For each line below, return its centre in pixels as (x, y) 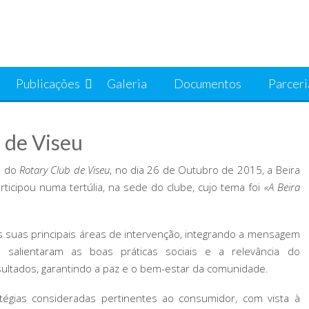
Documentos (208, 83)
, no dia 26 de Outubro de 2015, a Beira (205, 170)
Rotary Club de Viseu (65, 170)
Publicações (48, 83)
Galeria (127, 83)
